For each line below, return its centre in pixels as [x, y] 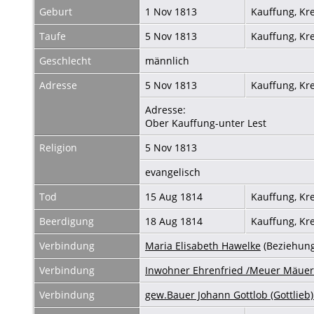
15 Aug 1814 [175, 196]
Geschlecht [65, 60]
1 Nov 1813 [172, 11]
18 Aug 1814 [175, 221]
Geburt [56, 11]
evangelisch [174, 172]
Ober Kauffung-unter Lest [207, 123]
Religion [58, 147]
